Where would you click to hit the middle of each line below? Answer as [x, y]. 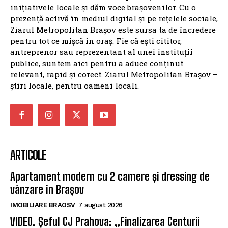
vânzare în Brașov [47, 190]
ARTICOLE [28, 155]
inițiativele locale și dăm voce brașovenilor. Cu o [103, 7]
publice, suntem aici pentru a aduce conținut [97, 63]
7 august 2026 [101, 205]
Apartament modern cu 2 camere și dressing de [110, 177]
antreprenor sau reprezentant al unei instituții [102, 52]
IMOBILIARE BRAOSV [43, 205]
